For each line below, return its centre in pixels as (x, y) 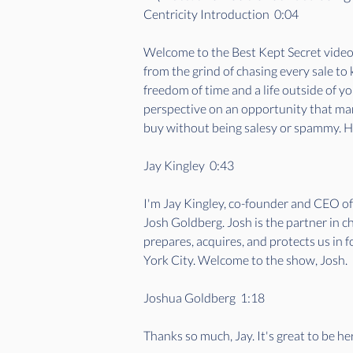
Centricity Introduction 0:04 (223, 14)
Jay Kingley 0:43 (191, 165)
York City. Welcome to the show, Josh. (247, 260)
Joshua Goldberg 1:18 (206, 297)
